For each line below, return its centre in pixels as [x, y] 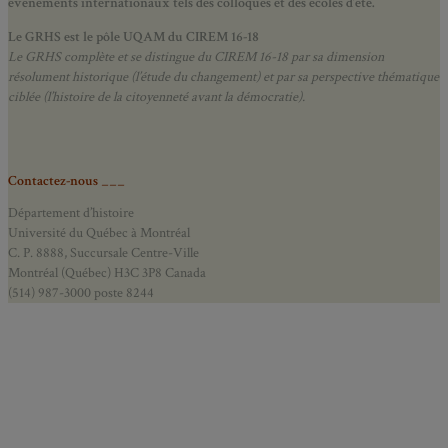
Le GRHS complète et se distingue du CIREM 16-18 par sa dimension [196, 56]
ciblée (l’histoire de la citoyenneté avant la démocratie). [156, 96]
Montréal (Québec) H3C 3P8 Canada [107, 273]
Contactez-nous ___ [66, 181]
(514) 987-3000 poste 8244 [81, 293]
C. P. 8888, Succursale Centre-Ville [103, 253]
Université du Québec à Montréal [99, 233]
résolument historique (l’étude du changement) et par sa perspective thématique [223, 76]
